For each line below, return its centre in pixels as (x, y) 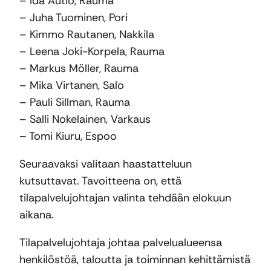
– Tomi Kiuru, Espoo (68, 136)
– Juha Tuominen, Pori (73, 18)
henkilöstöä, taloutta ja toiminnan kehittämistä (135, 260)
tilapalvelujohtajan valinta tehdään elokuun (125, 198)
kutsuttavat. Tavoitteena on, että (100, 181)
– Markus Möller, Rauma (79, 69)
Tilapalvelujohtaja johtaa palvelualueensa (121, 243)
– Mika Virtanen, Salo (72, 86)
